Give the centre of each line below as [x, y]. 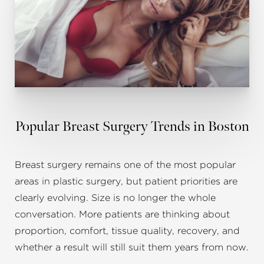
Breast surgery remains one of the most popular [125, 165]
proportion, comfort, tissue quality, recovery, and [127, 231]
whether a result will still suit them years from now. [132, 248]
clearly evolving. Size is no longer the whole [115, 198]
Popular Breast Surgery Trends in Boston [132, 127]
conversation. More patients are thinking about [122, 215]
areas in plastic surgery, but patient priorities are [126, 182]
